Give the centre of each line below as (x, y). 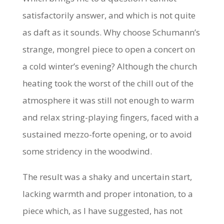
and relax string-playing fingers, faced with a (110, 117)
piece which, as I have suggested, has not (102, 210)
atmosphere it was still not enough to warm (108, 100)
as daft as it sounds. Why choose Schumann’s (111, 32)
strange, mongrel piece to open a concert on (108, 49)
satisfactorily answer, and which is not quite (109, 15)
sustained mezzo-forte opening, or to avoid (107, 134)
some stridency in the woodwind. (87, 151)
